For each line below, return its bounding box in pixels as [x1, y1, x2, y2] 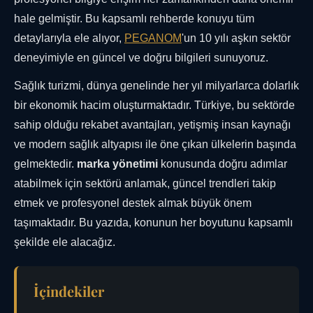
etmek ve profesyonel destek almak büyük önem [14, 197, 252, 210]
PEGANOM [124, 32, 182, 45]
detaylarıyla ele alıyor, [14, 32, 124, 45]
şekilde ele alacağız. [14, 236, 115, 249]
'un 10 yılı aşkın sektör [182, 32, 291, 45]
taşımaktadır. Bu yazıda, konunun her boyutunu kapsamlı [14, 217, 293, 229]
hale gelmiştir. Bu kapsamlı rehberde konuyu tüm [14, 13, 254, 25]
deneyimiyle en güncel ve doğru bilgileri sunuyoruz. [14, 52, 268, 64]
